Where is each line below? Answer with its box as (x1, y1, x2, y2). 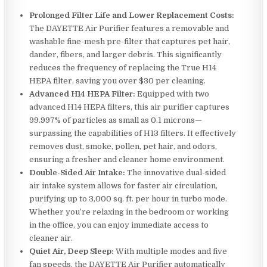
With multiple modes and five (114, 246, 228, 256)
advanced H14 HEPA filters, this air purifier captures (29, 102, 230, 111)
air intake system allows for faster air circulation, (29, 181, 218, 190)
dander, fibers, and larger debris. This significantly (29, 49, 222, 59)
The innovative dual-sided (125, 167, 226, 177)
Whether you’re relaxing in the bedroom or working (29, 207, 229, 216)
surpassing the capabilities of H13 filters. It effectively (29, 128, 237, 138)
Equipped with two (135, 89, 210, 98)
